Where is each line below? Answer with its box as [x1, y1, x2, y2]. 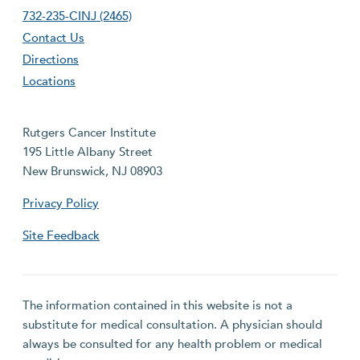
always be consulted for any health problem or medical [22, 336, 322, 353]
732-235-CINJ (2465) [22, 7, 132, 24]
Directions [22, 51, 79, 67]
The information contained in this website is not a [22, 297, 292, 314]
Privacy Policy [22, 195, 99, 212]
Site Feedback [22, 227, 100, 244]
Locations [22, 73, 76, 90]
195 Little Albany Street [22, 144, 153, 161]
